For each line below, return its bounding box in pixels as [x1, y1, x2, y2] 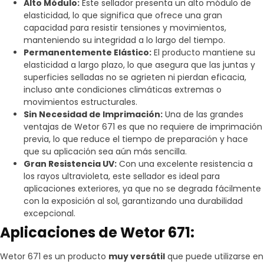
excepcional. [24, 207, 75, 219]
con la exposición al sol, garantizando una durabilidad [24, 194, 243, 207]
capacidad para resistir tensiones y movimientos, [24, 21, 226, 34]
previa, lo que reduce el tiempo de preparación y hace [24, 133, 248, 145]
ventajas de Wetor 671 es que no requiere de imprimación [24, 120, 262, 133]
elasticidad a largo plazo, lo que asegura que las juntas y [24, 58, 255, 71]
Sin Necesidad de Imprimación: [24, 108, 163, 120]
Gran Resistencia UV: [24, 157, 117, 170]
